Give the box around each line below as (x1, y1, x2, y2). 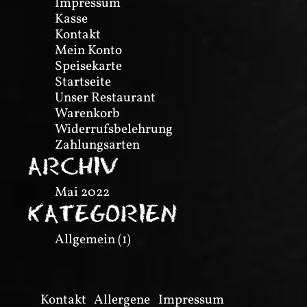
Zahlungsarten (55, 136, 140, 155)
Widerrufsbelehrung (55, 121, 173, 139)
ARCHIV (27, 153, 119, 180)
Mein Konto (55, 42, 122, 60)
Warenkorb (55, 105, 120, 123)
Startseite (55, 73, 111, 92)
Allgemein (55, 231, 115, 249)
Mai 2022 (55, 184, 110, 202)
